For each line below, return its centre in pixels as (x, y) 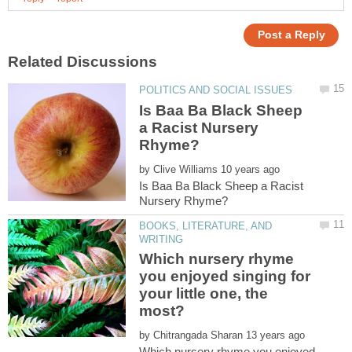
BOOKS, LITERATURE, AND (206, 225)
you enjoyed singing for (225, 276)
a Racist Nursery (199, 127)
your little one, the (204, 293)
